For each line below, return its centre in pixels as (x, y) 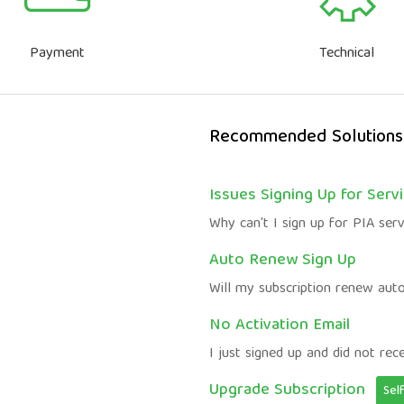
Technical (347, 54)
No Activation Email (280, 326)
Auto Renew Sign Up (283, 261)
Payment (57, 54)
